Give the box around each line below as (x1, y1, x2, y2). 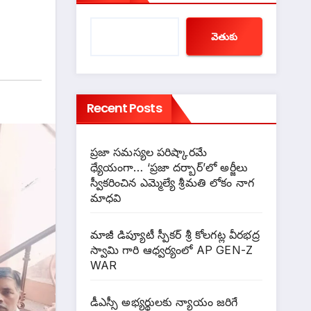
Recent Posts (86, 99, 162, 117)
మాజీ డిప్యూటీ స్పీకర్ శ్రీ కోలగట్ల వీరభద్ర (90, 228, 260, 242)
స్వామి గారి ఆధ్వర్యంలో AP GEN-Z (90, 243, 253, 258)
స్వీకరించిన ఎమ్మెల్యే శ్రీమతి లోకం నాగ (90, 176, 255, 190)
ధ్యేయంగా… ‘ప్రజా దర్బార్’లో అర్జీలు (90, 160, 249, 175)
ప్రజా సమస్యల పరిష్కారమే (90, 145, 208, 160)
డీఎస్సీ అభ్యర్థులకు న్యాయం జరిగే (90, 295, 238, 310)
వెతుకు (211, 30, 237, 42)
